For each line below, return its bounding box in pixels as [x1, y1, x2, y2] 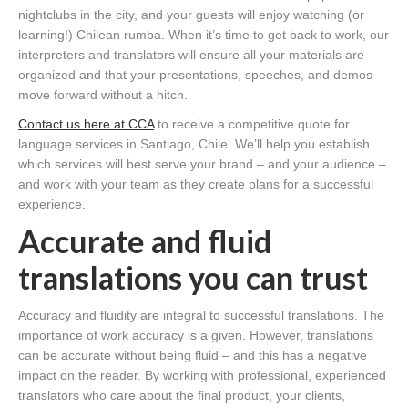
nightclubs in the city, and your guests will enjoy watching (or [18, 6, 364, 22]
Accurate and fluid [18, 221, 271, 260]
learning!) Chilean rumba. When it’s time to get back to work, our [18, 26, 389, 42]
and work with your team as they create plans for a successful [18, 176, 373, 191]
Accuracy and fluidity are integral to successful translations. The [18, 307, 384, 322]
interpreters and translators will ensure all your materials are [18, 46, 364, 62]
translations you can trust [18, 258, 368, 296]
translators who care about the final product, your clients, [18, 387, 345, 403]
